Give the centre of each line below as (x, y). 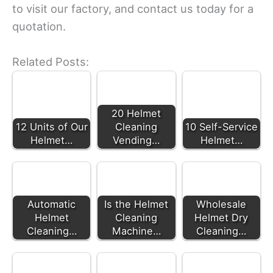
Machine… (136, 231)
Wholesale (222, 204)
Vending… (136, 140)
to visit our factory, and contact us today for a (133, 8)
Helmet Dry (222, 218)
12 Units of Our (51, 127)
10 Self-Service (221, 127)
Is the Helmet (136, 204)
